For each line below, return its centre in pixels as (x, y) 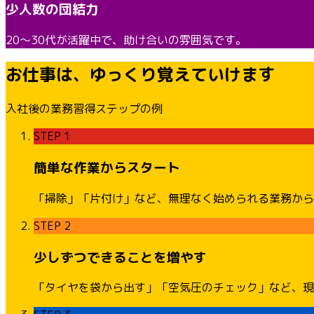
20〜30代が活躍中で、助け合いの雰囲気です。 (126, 40)
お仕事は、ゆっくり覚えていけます (140, 75)
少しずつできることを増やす (120, 257)
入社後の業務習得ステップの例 (84, 109)
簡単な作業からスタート (107, 168)
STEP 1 (52, 136)
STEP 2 (52, 225)
